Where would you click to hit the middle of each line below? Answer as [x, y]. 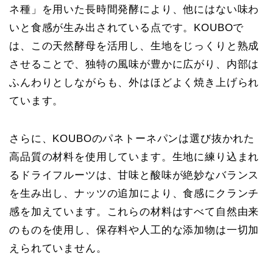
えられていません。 [58, 249]
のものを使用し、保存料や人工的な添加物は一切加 [134, 230]
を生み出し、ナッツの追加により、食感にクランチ [134, 194]
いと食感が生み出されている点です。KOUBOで [127, 28]
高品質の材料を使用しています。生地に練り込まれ [134, 157]
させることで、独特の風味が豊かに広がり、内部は [134, 65]
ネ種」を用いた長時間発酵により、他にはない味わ [134, 10]
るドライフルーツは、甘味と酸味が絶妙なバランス [134, 175]
